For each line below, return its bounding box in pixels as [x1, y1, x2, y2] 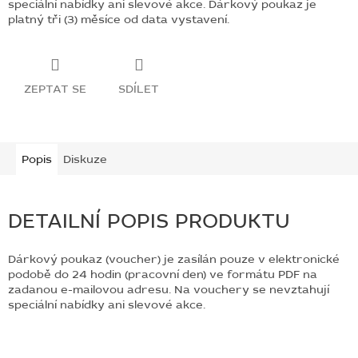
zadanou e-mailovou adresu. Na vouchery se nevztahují [8, 282, 329, 298]
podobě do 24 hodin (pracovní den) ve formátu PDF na [8, 267, 317, 283]
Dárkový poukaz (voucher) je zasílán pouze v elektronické [8, 252, 340, 268]
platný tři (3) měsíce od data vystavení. [8, 11, 229, 27]
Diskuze [63, 151, 107, 167]
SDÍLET [118, 81, 159, 97]
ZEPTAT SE [24, 81, 86, 97]
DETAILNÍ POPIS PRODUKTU [8, 208, 290, 235]
